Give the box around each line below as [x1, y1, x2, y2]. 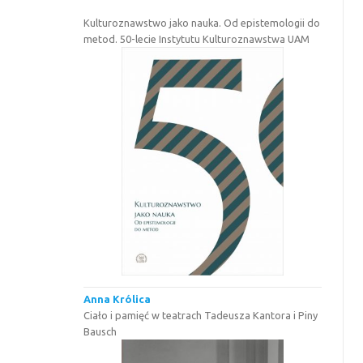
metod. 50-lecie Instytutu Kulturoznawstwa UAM [83, 32, 310, 45]
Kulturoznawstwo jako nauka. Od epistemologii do [83, 16, 321, 28]
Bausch [83, 325, 117, 337]
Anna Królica [83, 293, 152, 305]
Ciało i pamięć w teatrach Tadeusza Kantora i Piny [83, 309, 318, 321]
